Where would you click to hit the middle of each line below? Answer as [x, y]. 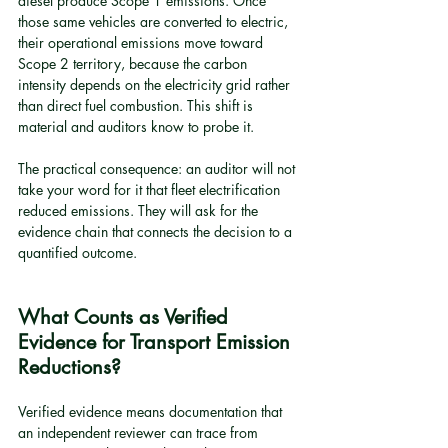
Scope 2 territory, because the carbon [134, 63]
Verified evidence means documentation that [152, 411]
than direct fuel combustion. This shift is [137, 105]
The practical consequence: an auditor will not [158, 168]
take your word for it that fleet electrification [151, 189]
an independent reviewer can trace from [140, 432]
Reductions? [69, 367]
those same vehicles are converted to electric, [155, 21]
